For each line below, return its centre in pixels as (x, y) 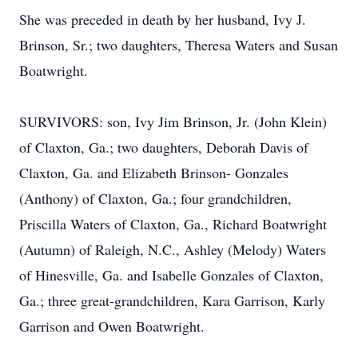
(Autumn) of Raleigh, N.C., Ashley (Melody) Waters (173, 249)
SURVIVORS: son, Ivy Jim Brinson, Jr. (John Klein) (173, 121)
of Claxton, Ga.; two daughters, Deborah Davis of (164, 147)
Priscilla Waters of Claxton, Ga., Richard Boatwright (173, 224)
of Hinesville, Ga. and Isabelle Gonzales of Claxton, (171, 275)
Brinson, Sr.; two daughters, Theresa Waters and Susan (179, 45)
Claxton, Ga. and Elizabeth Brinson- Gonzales (154, 173)
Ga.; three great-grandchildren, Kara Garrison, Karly (172, 300)
